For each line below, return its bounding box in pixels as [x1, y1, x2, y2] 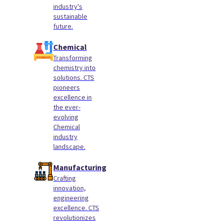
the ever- [53, 103, 80, 111]
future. [53, 22, 73, 31]
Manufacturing [53, 162, 107, 172]
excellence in [53, 93, 92, 102]
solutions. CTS [53, 73, 94, 82]
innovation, [53, 184, 86, 192]
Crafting [53, 174, 76, 183]
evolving [53, 112, 78, 121]
